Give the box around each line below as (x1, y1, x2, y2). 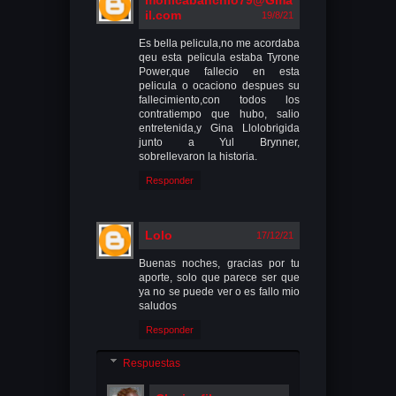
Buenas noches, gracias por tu (139, 256, 300, 270)
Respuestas (123, 357, 181, 370)
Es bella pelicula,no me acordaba (139, 36, 300, 49)
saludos (139, 299, 177, 312)
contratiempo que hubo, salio (139, 107, 300, 120)
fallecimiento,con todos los (139, 93, 300, 106)
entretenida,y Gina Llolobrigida (139, 121, 300, 134)
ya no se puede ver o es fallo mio (139, 285, 300, 298)
